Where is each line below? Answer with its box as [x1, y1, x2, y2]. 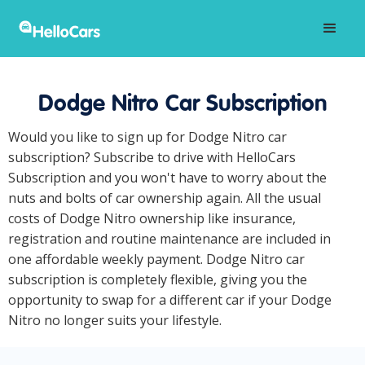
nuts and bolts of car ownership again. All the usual [8, 189, 321, 207]
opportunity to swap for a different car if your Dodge [8, 291, 332, 309]
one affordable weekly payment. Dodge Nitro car [8, 250, 305, 268]
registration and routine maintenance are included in [8, 230, 331, 248]
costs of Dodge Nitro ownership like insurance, [8, 209, 296, 227]
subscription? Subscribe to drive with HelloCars [8, 148, 296, 166]
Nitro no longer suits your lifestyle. [8, 311, 222, 329]
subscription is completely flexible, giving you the [8, 270, 307, 288]
